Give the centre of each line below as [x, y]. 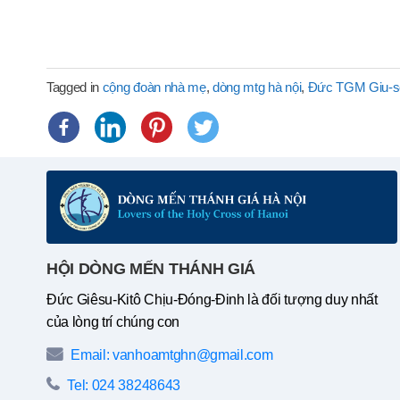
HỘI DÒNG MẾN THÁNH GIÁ [151, 268]
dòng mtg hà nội [257, 87]
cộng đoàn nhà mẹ [154, 87]
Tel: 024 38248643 [122, 385]
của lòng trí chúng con [113, 321]
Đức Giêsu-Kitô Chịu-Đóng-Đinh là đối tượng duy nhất [212, 299]
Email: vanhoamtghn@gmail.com [170, 354]
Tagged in [75, 87]
